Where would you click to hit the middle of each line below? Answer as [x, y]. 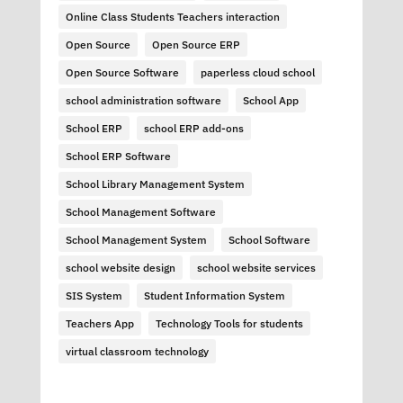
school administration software [143, 100]
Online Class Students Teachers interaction [172, 16]
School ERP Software [118, 156]
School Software [269, 239]
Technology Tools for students [229, 323]
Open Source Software [122, 72]
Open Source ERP [196, 44]
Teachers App [99, 323]
